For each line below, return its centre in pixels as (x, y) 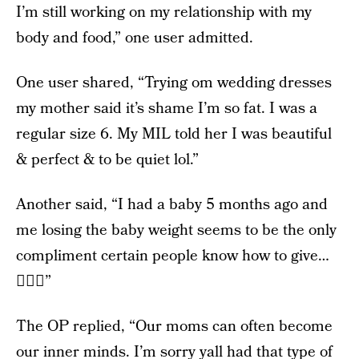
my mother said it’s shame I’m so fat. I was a (167, 109)
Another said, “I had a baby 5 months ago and (172, 205)
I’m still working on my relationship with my (164, 12)
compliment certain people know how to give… (173, 256)
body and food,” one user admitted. (135, 38)
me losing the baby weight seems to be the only (176, 230)
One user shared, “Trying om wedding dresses (174, 83)
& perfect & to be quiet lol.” (107, 160)
